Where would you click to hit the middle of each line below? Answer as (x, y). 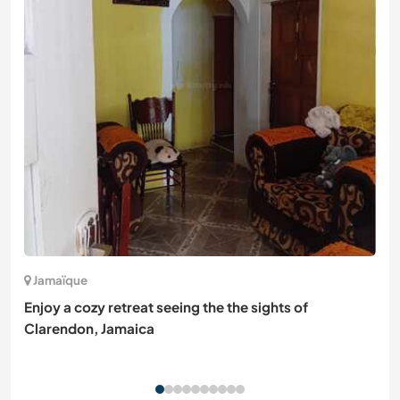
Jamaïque (60, 280)
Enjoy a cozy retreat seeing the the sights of (166, 307)
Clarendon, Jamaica (89, 329)
